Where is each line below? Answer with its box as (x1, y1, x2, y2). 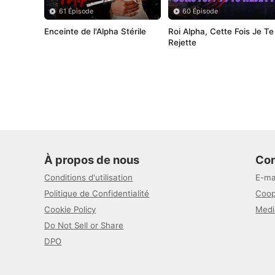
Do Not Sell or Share (44, 220, 124, 230)
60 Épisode (182, 7, 219, 15)
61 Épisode (58, 7, 93, 15)
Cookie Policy (44, 204, 96, 214)
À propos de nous (44, 152, 140, 166)
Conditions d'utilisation (44, 172, 133, 182)
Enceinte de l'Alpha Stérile (44, 26, 147, 36)
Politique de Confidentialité (44, 188, 150, 198)
